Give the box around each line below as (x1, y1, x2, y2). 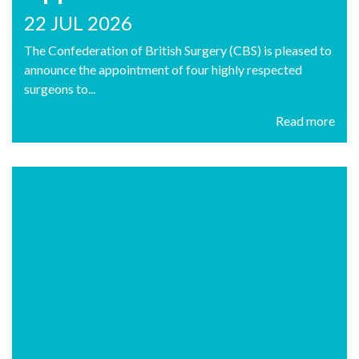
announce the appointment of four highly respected (24, 62, 302, 78)
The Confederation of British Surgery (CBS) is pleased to (24, 42, 332, 58)
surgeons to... (24, 81, 95, 97)
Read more (276, 113, 335, 129)
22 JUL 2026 (24, 11, 132, 35)
